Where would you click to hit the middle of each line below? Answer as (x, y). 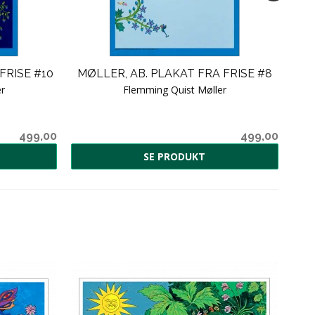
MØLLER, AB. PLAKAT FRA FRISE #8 (175, 73)
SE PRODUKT (174, 156)
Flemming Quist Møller (175, 89)
